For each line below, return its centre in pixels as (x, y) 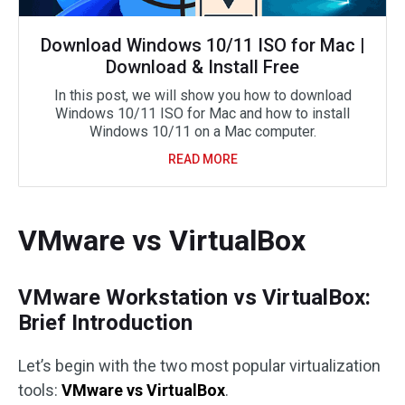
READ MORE (202, 159)
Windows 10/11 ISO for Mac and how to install (202, 113)
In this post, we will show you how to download (202, 95)
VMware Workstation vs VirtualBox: (194, 297)
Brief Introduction (105, 323)
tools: (40, 390)
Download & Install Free (202, 67)
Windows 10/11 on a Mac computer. (202, 132)
